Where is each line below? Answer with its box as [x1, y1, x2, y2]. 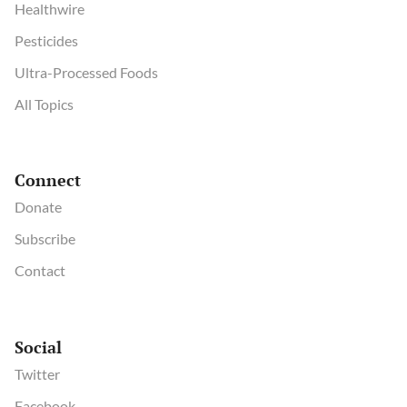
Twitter [15, 364, 60, 382]
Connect [15, 170, 81, 192]
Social [15, 336, 62, 358]
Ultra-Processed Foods [15, 63, 158, 81]
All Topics [15, 94, 74, 113]
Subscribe [15, 230, 75, 248]
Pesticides [15, 31, 78, 49]
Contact [15, 261, 65, 279]
